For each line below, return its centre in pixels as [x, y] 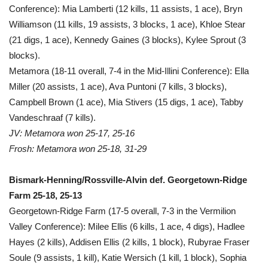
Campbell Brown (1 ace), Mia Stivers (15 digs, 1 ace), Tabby [126, 102]
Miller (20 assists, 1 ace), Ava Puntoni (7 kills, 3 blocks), [118, 86]
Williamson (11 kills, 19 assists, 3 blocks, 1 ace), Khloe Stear [127, 24]
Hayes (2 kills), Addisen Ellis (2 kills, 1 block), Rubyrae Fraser [129, 242]
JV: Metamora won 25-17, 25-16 [72, 133]
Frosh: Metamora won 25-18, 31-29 [78, 148]
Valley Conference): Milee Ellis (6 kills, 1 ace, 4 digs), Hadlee [127, 226]
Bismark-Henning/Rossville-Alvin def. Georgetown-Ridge [128, 179]
